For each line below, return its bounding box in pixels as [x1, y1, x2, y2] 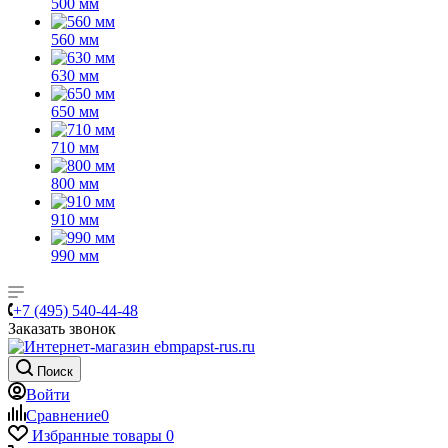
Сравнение [26, 407, 101, 424]
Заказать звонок [8, 320, 116, 337]
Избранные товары [32, 427, 162, 444]
